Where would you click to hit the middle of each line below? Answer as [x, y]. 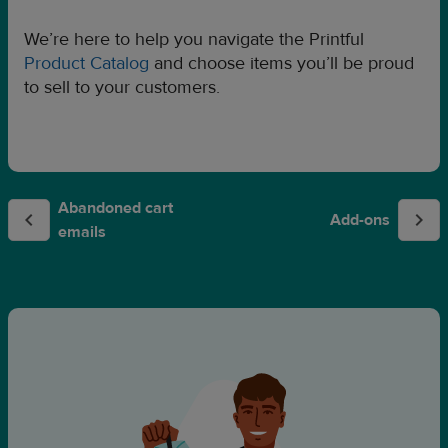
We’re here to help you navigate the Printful [194, 39]
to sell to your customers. [122, 87]
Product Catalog [86, 63]
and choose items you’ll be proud [281, 63]
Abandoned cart [115, 208]
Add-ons [360, 220]
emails [82, 232]
